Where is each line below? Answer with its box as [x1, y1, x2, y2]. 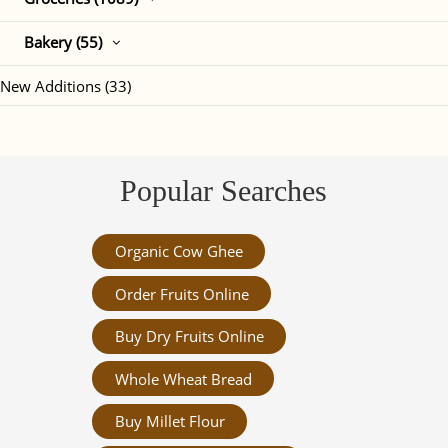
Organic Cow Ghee [114, 241, 243, 262]
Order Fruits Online [114, 283, 249, 304]
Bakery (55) [24, 32, 102, 53]
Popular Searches [120, 174, 328, 208]
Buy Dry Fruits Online [114, 326, 264, 347]
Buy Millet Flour [114, 411, 225, 432]
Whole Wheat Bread [114, 368, 252, 389]
